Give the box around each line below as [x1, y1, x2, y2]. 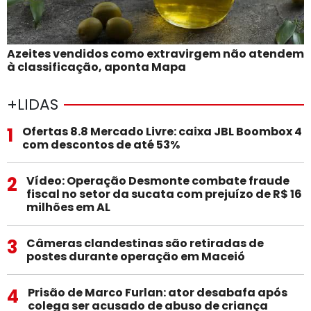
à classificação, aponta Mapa [7, 58, 186, 75]
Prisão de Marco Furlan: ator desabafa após [27, 284, 287, 301]
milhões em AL [26, 199, 110, 215]
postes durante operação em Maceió [26, 248, 245, 264]
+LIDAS [7, 93, 58, 115]
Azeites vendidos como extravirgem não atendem [7, 45, 304, 62]
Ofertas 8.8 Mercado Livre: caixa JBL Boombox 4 [22, 123, 302, 140]
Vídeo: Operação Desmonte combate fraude [26, 172, 289, 189]
